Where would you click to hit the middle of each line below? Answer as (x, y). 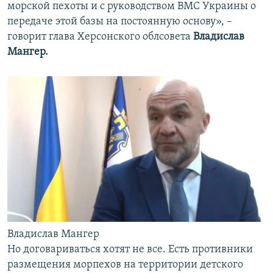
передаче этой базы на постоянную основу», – (120, 21)
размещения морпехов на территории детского (125, 264)
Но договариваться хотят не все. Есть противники (130, 249)
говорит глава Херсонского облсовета (99, 37)
